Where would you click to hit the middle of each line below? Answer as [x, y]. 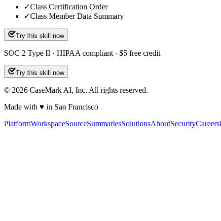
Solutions [136, 124]
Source [76, 124]
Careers [208, 124]
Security [183, 124]
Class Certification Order [69, 7]
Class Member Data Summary [77, 16]
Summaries [104, 124]
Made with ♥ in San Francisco [51, 107]
